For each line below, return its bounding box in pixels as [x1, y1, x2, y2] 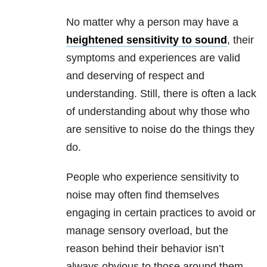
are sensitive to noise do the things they [66, 123, 254, 136]
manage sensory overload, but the [66, 225, 228, 237]
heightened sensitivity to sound [66, 34, 227, 46]
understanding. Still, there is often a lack [66, 88, 256, 100]
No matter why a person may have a [66, 16, 238, 29]
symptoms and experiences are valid [66, 52, 240, 64]
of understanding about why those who [66, 105, 250, 118]
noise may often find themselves [66, 189, 219, 201]
